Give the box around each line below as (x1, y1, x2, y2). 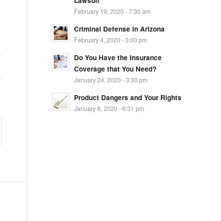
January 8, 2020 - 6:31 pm (74, 104, 145, 113)
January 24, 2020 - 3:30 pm (74, 75, 148, 84)
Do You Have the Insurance (74, 53, 162, 62)
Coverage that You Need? (74, 64, 157, 74)
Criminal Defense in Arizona (74, 24, 165, 34)
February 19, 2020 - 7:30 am (74, 7, 151, 16)
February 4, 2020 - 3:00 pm (74, 36, 147, 44)
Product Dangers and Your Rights (74, 93, 182, 102)
